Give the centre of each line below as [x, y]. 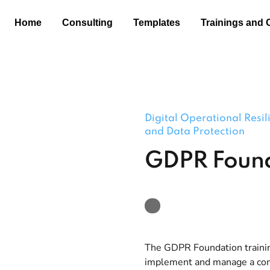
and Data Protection [195, 131]
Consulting [87, 23]
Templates [156, 23]
